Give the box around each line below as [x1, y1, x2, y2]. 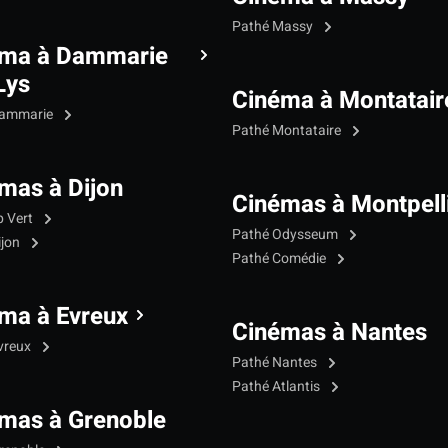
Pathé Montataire [232, 120, 344, 142]
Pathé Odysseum [232, 224, 341, 246]
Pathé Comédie [232, 248, 329, 270]
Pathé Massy [232, 16, 316, 38]
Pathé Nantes [232, 352, 320, 374]
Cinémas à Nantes [232, 315, 427, 351]
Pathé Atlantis [232, 376, 323, 398]
